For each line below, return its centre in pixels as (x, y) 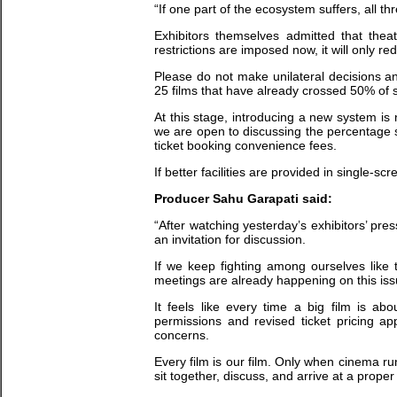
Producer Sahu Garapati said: (243, 198)
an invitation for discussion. (230, 239)
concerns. (182, 335)
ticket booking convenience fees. (245, 145)
